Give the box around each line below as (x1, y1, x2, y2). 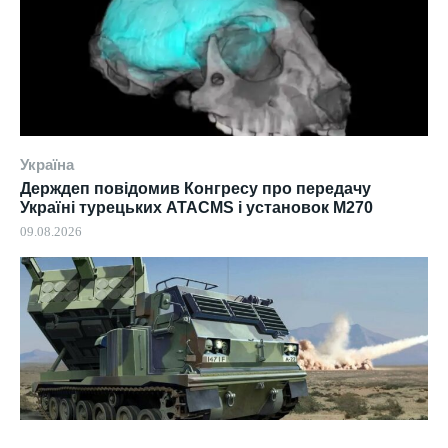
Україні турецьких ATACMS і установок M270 (20, 199, 373, 217)
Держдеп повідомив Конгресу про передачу (20, 180, 371, 198)
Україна (20, 156, 74, 174)
